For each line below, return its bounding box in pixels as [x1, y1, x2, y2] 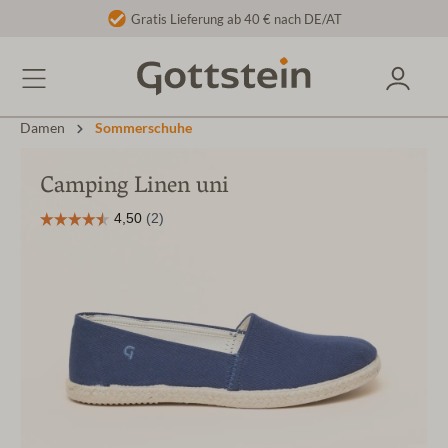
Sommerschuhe [95, 120, 192, 137]
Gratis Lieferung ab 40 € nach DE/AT [131, 12, 342, 26]
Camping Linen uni [40, 168, 229, 208]
